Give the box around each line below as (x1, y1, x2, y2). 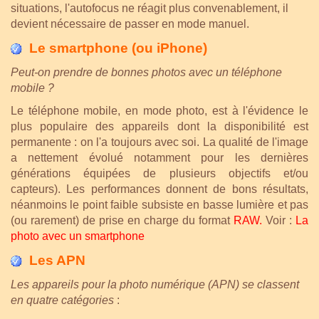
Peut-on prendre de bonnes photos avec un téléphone (11, 66, 282, 78)
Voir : (262, 214, 296, 226)
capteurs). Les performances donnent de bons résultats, (11, 182, 308, 195)
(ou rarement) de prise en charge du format (11, 214, 234, 226)
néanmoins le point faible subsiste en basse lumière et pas (11, 198, 308, 211)
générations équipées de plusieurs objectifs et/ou (11, 167, 308, 179)
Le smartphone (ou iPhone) (22, 40, 207, 56)
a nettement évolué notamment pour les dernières (11, 151, 308, 164)
